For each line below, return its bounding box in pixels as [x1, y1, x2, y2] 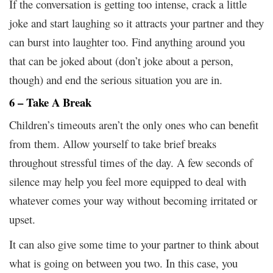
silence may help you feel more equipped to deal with [9, 173, 246, 189]
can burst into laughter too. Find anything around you [9, 34, 245, 49]
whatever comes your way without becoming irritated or [9, 192, 257, 208]
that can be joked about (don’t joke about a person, [9, 52, 233, 68]
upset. [9, 211, 39, 227]
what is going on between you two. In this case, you [9, 255, 238, 271]
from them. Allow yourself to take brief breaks [9, 135, 216, 151]
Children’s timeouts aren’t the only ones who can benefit [9, 116, 258, 132]
